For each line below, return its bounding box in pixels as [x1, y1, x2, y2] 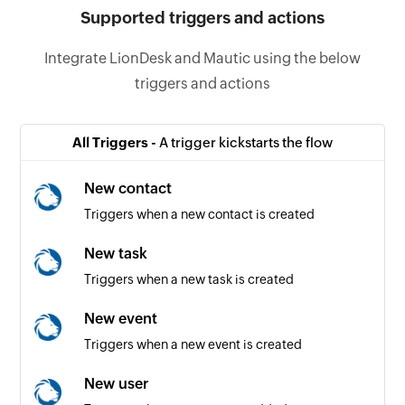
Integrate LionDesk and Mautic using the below [44, 49, 361, 67]
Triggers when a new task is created [84, 271, 295, 287]
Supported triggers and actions [80, 7, 325, 27]
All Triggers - [72, 134, 159, 150]
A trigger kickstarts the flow [159, 134, 333, 150]
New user [84, 374, 149, 392]
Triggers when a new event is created [84, 336, 303, 352]
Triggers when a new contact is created [84, 206, 316, 221]
